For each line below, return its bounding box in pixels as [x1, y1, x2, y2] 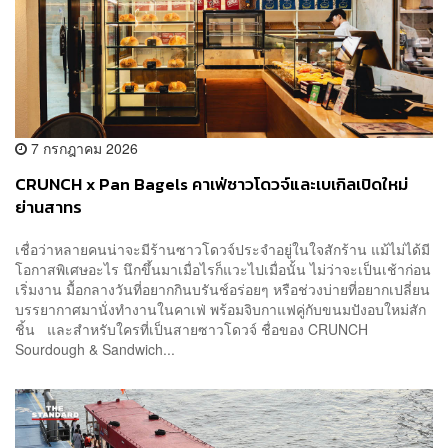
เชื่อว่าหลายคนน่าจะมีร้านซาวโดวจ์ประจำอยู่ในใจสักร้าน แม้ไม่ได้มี [15, 238, 430, 259]
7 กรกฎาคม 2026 [27, 138, 138, 159]
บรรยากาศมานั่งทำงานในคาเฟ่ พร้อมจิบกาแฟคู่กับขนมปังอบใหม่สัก [15, 298, 426, 319]
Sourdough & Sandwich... [15, 338, 175, 359]
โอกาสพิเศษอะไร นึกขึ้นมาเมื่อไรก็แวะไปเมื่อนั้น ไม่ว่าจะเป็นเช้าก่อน [15, 258, 431, 279]
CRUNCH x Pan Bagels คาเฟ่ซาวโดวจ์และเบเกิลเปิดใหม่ [15, 172, 408, 198]
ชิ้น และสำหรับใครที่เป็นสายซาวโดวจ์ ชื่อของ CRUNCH [15, 318, 368, 339]
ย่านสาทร [15, 195, 82, 221]
